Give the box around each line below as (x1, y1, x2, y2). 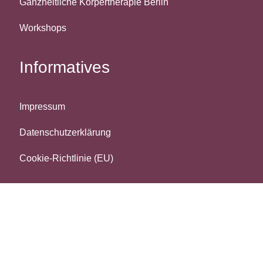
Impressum (19, 102, 65, 112)
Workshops (19, 23, 66, 33)
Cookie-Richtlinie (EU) (19, 153, 113, 163)
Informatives (19, 58, 110, 76)
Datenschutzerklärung (19, 127, 111, 137)
